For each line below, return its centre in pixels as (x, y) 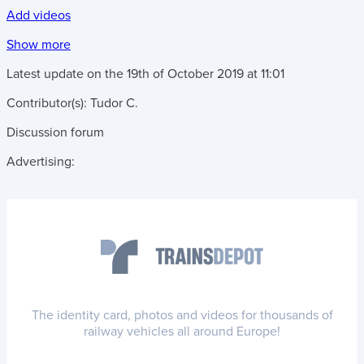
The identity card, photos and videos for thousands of (182, 315)
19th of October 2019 (185, 74)
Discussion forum (55, 132)
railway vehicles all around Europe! (182, 331)
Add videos (39, 15)
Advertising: (41, 161)
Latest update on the (67, 74)
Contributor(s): (48, 103)
